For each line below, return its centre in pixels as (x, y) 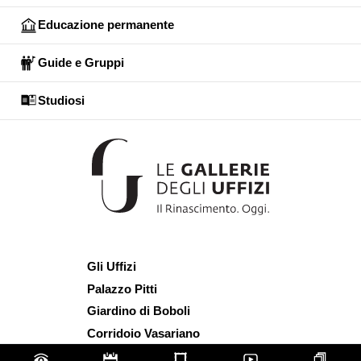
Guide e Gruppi (81, 63)
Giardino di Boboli (139, 311)
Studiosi (61, 100)
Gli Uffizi (112, 266)
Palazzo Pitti (122, 288)
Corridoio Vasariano (143, 334)
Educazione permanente (106, 25)
